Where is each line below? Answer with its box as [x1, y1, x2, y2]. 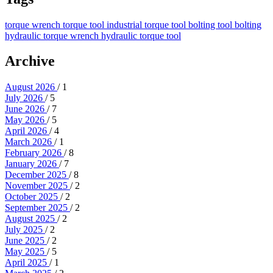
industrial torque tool [107, 19, 188, 30]
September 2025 [5, 202, 70, 213]
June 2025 [5, 235, 47, 246]
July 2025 [5, 224, 45, 235]
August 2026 [5, 82, 57, 93]
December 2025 [5, 169, 69, 180]
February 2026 [5, 147, 64, 158]
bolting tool [188, 19, 235, 30]
